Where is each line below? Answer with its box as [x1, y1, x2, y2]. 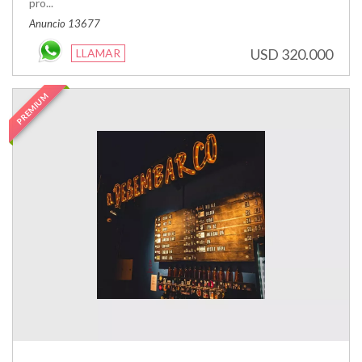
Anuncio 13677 [29, 16, 100, 30]
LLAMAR [76, 45, 120, 60]
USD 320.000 [250, 44, 333, 63]
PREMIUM [14, 90, 51, 126]
